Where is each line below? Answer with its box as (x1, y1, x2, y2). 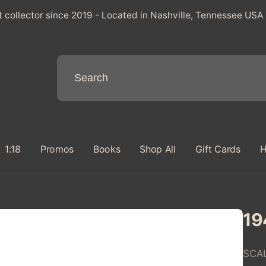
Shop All (140, 143, 176, 156)
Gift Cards (195, 143, 240, 156)
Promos (40, 143, 74, 156)
